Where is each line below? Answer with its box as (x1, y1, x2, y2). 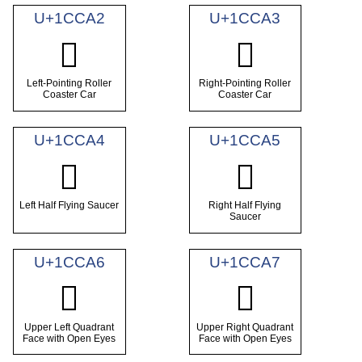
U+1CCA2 (33, 9, 105, 27)
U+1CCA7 (209, 253, 281, 271)
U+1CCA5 (209, 131, 281, 149)
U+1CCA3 (209, 9, 281, 27)
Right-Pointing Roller (199, 78, 292, 90)
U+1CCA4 (33, 131, 105, 149)
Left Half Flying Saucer (19, 200, 120, 212)
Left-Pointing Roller (27, 78, 112, 90)
